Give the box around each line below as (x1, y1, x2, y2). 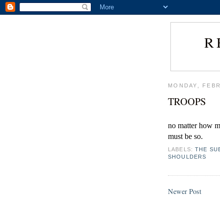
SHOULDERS (168, 154, 207, 160)
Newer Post (168, 187, 201, 196)
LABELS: (168, 146, 195, 153)
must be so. (168, 132, 203, 140)
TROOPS (168, 94, 206, 108)
